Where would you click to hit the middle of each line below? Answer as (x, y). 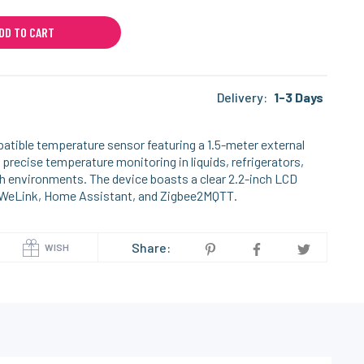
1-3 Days (299, 97)
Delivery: (243, 97)
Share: (151, 247)
